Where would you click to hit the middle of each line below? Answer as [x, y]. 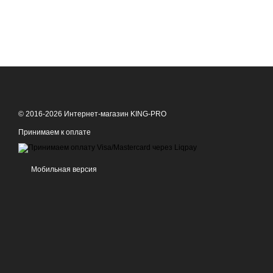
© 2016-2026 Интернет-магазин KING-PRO [92, 114]
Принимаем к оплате [55, 132]
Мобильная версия [63, 169]
